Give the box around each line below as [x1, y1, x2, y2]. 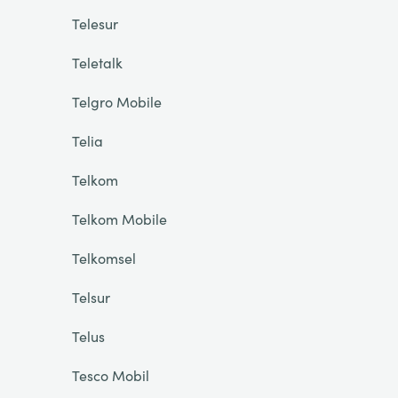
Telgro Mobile [71, 92, 162, 111]
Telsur [71, 287, 110, 306]
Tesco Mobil [71, 365, 149, 385]
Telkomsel [71, 248, 136, 267]
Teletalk [71, 52, 123, 72]
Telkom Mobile [71, 209, 167, 228]
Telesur [71, 13, 118, 33]
